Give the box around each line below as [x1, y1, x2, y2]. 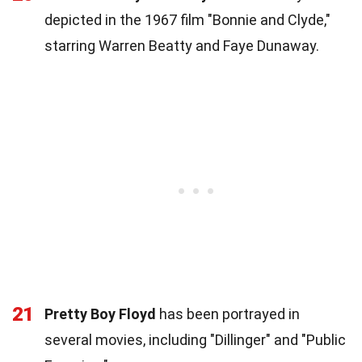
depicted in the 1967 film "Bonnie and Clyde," [44, 11, 330, 28]
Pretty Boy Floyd [44, 305, 156, 322]
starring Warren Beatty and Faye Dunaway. [44, 36, 319, 54]
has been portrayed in [156, 305, 300, 322]
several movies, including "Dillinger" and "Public [44, 330, 346, 348]
